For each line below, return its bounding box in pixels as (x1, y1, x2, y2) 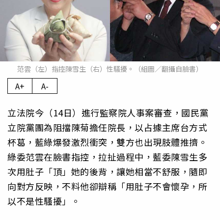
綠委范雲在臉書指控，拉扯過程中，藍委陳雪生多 (7, 150, 207, 164)
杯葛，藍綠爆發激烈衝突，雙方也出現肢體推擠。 (7, 136, 207, 149)
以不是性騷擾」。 (7, 194, 80, 208)
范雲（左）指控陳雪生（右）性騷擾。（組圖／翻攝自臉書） (17, 64, 203, 74)
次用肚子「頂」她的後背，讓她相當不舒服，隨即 (7, 165, 207, 178)
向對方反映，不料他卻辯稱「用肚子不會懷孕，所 (7, 180, 207, 193)
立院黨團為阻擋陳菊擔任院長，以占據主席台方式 (7, 121, 207, 134)
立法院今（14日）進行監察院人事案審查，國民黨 (7, 106, 209, 119)
